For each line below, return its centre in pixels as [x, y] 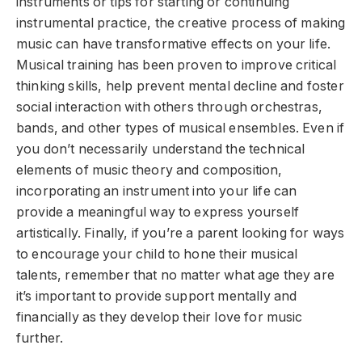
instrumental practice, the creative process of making [181, 23]
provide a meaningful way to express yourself [158, 212]
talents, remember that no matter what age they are [175, 275]
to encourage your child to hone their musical [157, 254]
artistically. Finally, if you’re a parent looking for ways [181, 233]
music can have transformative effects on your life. [174, 44]
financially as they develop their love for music [160, 317]
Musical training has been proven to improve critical [177, 65]
